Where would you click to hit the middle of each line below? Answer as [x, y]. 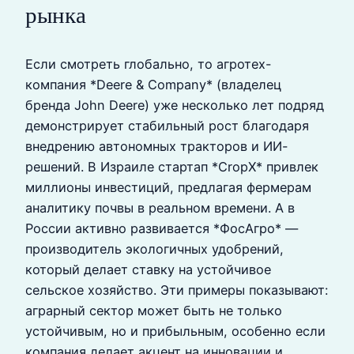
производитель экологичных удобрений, [154, 249]
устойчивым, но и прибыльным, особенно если [175, 331]
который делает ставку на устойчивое [148, 270]
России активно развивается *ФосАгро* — [162, 229]
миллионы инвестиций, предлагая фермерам [168, 188]
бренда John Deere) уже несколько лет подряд [175, 105]
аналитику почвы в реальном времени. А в [160, 208]
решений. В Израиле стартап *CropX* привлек [172, 167]
